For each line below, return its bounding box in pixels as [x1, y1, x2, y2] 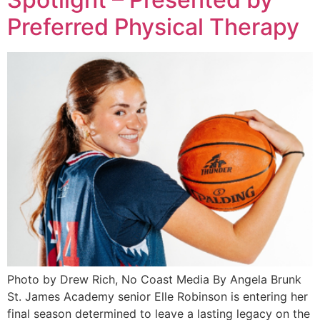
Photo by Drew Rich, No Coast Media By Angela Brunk [7, 271, 301, 286]
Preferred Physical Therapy [7, 12, 299, 41]
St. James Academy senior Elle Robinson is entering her [7, 289, 308, 304]
